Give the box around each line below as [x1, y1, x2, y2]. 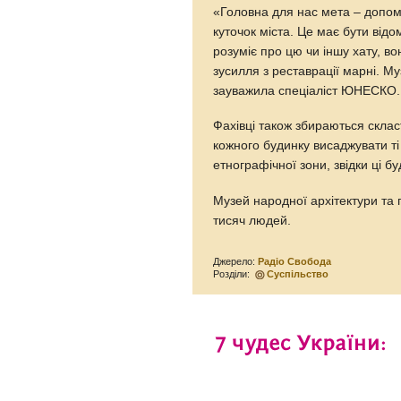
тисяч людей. [213, 214, 292, 228]
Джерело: [213, 256, 259, 268]
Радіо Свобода [258, 256, 332, 268]
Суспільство [267, 269, 329, 280]
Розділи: [213, 269, 253, 280]
